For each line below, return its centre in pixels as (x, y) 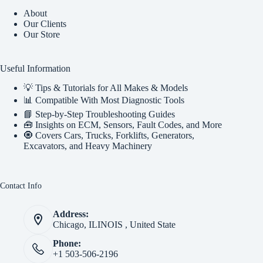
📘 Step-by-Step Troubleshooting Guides (99, 114)
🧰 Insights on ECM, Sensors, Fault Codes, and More (123, 125)
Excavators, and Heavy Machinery (88, 146)
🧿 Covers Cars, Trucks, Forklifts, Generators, (109, 136)
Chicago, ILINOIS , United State (114, 225)
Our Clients (45, 24)
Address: (71, 214)
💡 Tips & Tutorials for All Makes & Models (106, 88)
